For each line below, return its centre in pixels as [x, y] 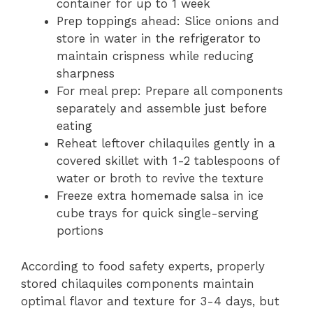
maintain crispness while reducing [155, 56]
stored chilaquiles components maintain [138, 283]
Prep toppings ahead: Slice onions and [168, 21]
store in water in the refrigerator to [159, 39]
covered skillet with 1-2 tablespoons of [168, 161]
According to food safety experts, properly [143, 266]
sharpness [86, 74]
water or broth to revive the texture [160, 179]
